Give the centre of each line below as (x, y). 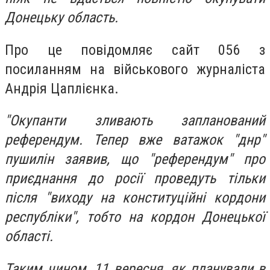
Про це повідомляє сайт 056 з (135, 50)
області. (29, 237)
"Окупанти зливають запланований (135, 121)
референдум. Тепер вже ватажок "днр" (135, 140)
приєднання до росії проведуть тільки (135, 179)
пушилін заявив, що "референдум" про (135, 159)
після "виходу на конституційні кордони (135, 198)
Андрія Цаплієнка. (62, 88)
